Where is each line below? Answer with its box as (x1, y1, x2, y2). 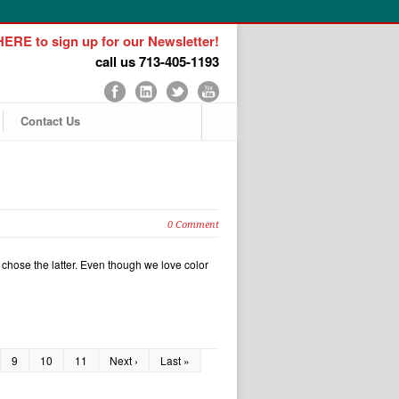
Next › (110, 353, 138, 368)
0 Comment (167, 219, 219, 231)
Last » (160, 353, 190, 368)
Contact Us (20, 112, 80, 129)
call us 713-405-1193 (95, 52, 219, 71)
